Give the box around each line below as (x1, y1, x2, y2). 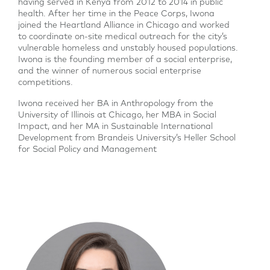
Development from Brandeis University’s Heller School (18, 134, 236, 142)
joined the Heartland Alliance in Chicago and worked (18, 21, 230, 30)
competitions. (18, 78, 73, 87)
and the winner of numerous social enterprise (18, 67, 201, 75)
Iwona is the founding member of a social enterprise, (18, 55, 232, 64)
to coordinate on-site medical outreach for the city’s (18, 33, 227, 41)
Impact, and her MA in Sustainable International (18, 122, 213, 131)
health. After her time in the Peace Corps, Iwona (18, 10, 215, 18)
